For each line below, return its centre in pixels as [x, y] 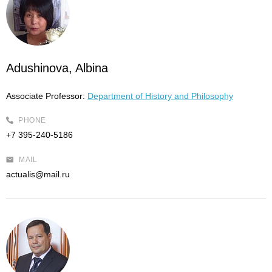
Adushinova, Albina [57, 68]
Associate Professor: [46, 96]
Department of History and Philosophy [160, 96]
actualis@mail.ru [38, 174]
